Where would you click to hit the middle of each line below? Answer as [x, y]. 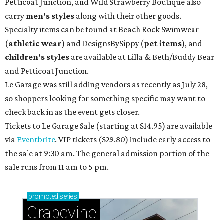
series [68, 197]
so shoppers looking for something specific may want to [105, 98]
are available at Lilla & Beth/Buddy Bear [142, 57]
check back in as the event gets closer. [72, 112]
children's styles [37, 57]
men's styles [50, 16]
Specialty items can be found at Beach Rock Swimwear [102, 30]
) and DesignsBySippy [100, 43]
